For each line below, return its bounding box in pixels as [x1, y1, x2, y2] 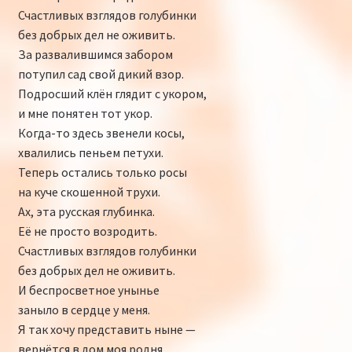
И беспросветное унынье [17, 282, 159, 299]
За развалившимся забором [17, 46, 173, 63]
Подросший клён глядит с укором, [17, 86, 207, 102]
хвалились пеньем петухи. [17, 145, 163, 161]
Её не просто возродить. [17, 223, 157, 240]
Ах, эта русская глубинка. [17, 203, 155, 220]
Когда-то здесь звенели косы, [17, 125, 185, 141]
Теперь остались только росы [17, 164, 187, 181]
